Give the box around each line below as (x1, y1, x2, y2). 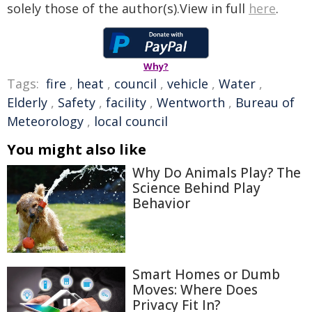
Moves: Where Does (132, 280, 258, 299)
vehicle (167, 75, 208, 92)
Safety (58, 94, 95, 111)
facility (106, 94, 146, 111)
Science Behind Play (132, 179, 260, 197)
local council (94, 113, 168, 130)
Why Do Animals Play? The (132, 164, 301, 182)
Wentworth (157, 94, 225, 111)
